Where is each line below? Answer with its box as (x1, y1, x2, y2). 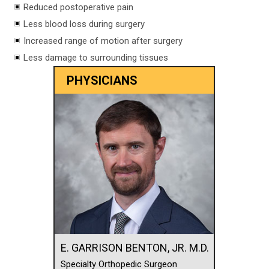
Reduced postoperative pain (23, 1, 134, 13)
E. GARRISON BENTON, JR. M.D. (61, 241, 209, 254)
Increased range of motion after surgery (23, 35, 183, 46)
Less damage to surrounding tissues (23, 52, 169, 63)
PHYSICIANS (67, 73, 138, 88)
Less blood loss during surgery (23, 18, 145, 29)
